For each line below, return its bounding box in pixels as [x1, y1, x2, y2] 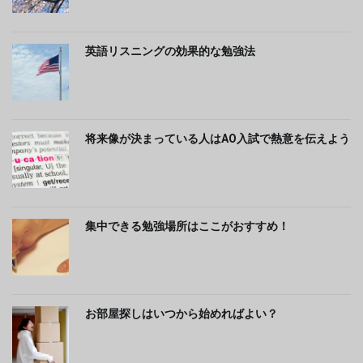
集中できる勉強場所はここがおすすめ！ [85, 220, 289, 233]
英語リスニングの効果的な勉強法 [85, 45, 255, 58]
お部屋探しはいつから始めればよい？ [85, 307, 278, 320]
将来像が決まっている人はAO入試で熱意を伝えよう [85, 132, 350, 145]
